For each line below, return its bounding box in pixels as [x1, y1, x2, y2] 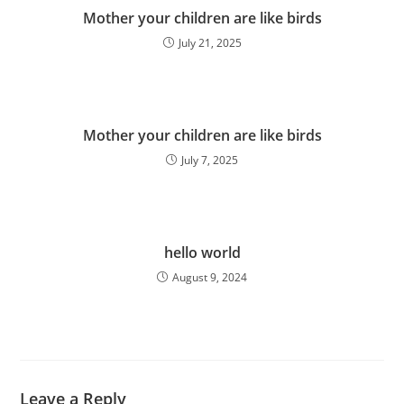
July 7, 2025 [181, 152, 238, 168]
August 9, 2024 [172, 270, 247, 285]
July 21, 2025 [178, 35, 242, 50]
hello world [163, 243, 241, 262]
